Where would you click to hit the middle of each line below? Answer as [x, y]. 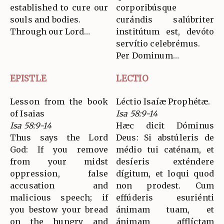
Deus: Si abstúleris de [165, 137]
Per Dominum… [147, 55]
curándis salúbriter [165, 19]
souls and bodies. [45, 19]
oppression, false [59, 173]
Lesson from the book [59, 101]
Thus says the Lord [59, 137]
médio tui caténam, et [165, 149]
